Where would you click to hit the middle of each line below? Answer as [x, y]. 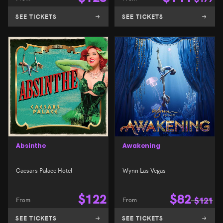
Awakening [141, 146]
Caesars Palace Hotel [44, 170]
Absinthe [31, 146]
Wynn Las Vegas [144, 170]
